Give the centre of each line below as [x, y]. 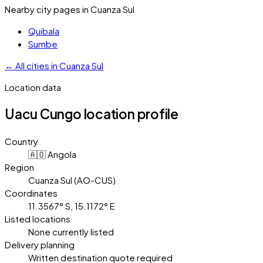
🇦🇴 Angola [52, 154]
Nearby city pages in [48, 9]
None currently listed [71, 231]
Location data [33, 87]
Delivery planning [40, 244]
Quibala [44, 31]
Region [19, 167]
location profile [130, 114]
